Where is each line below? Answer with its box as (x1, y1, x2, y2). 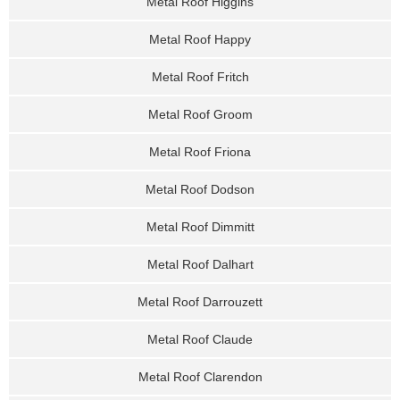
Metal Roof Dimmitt (146, 220, 254, 234)
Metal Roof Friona (149, 145, 251, 159)
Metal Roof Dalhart (146, 257, 254, 271)
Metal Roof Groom (147, 107, 253, 121)
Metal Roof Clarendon (137, 370, 262, 384)
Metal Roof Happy (149, 32, 251, 46)
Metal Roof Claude (147, 332, 253, 346)
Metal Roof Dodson (146, 182, 254, 196)
